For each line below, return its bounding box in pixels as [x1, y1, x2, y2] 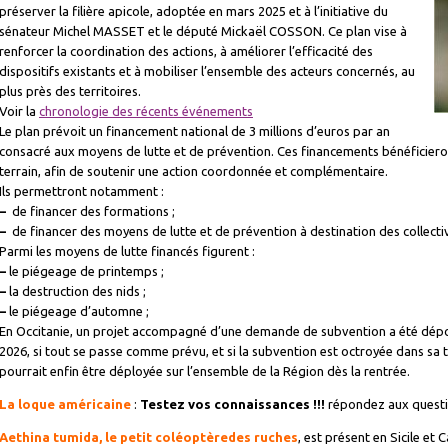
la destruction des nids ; [6, 284, 146, 298]
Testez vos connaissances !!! [140, 397, 325, 411]
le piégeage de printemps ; [6, 264, 164, 278]
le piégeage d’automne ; [6, 304, 149, 318]
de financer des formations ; [6, 204, 175, 218]
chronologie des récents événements [39, 104, 253, 118]
